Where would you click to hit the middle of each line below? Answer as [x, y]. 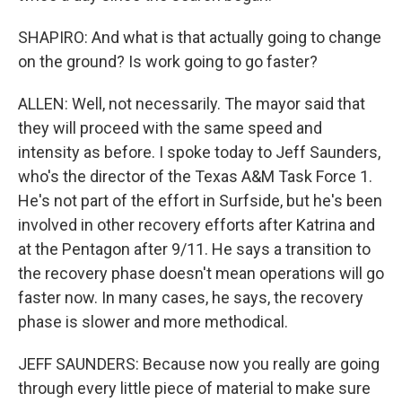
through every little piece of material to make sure [194, 388]
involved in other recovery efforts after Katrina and [197, 225]
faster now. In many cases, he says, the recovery [191, 297]
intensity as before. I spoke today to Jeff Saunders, [199, 152]
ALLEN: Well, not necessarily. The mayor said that [192, 104]
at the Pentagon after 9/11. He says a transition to [194, 249]
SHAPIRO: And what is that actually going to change [200, 37]
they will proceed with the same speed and [170, 128]
